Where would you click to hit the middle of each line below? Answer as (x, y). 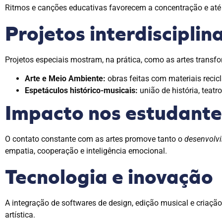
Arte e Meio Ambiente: (65, 79)
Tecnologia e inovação (109, 176)
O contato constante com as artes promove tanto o (95, 139)
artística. (20, 215)
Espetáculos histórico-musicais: (81, 91)
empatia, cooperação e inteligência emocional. (86, 151)
